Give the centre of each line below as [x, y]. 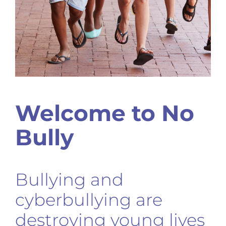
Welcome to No [104, 113]
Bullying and [69, 180]
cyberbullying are [89, 200]
